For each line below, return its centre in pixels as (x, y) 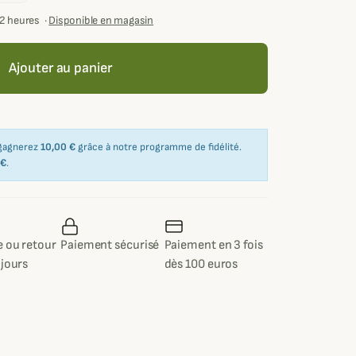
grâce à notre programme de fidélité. (159, 147)
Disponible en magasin (101, 21)
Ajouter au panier (60, 68)
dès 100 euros (201, 265)
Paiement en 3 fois (213, 246)
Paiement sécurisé (110, 246)
